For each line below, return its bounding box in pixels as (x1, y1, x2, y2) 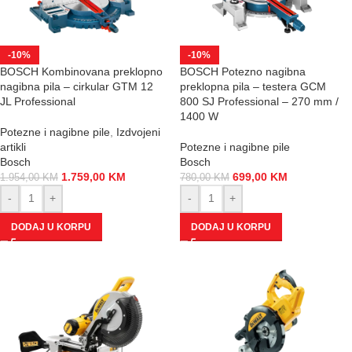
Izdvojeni (115, 125, 160, 138)
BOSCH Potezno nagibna (179, 64, 306, 78)
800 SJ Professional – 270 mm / (179, 94, 339, 108)
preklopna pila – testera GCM (179, 79, 326, 93)
